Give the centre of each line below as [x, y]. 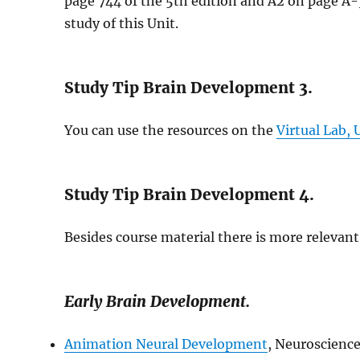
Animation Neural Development [166, 344]
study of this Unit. [122, 23]
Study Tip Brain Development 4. [190, 194]
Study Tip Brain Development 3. [189, 88]
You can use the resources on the [171, 130]
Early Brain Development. [157, 301]
